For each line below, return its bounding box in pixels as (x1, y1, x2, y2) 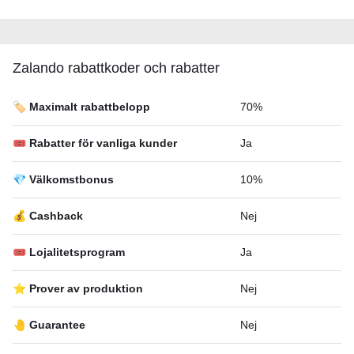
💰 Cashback (13, 209, 83, 222)
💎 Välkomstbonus (13, 172, 114, 186)
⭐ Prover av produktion (13, 281, 143, 295)
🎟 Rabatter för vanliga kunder (13, 136, 177, 149)
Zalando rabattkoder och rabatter (13, 59, 220, 76)
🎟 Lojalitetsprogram (13, 245, 125, 258)
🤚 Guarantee (13, 318, 85, 331)
